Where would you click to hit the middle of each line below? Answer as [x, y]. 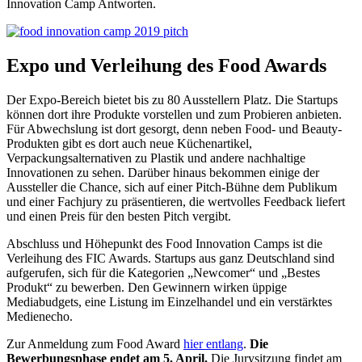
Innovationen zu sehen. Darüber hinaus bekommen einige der [163, 172]
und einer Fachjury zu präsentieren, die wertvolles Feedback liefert [176, 201]
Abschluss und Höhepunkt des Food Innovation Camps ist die [164, 243]
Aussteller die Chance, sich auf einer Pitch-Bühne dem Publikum [172, 187]
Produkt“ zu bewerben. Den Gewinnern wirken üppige [147, 287]
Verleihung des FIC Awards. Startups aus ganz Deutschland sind [170, 258]
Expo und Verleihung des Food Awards [166, 65]
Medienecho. [40, 316]
